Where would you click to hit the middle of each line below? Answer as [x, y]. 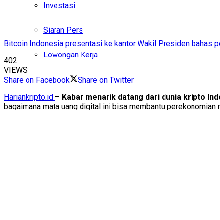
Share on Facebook [37, 80]
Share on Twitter [106, 80]
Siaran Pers [63, 30]
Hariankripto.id [29, 97]
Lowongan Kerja [70, 55]
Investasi [59, 6]
